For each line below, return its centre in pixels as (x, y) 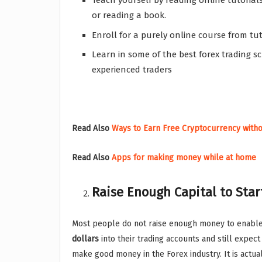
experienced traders (132, 70)
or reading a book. (129, 15)
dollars (85, 239)
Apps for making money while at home (184, 158)
